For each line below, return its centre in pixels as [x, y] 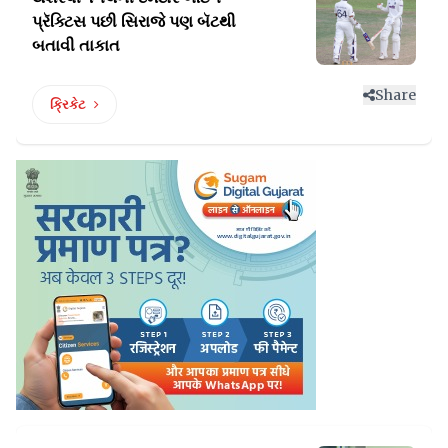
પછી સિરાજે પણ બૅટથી [163, 20]
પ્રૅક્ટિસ [61, 20]
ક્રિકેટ [68, 104]
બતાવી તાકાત [76, 44]
